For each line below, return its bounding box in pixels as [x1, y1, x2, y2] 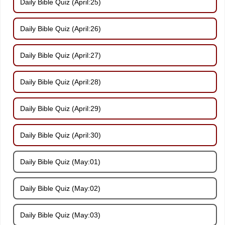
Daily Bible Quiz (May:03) [20, 210, 100, 219]
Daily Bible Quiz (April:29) [20, 104, 101, 113]
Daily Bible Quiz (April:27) [20, 51, 101, 59]
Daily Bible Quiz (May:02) [20, 184, 100, 192]
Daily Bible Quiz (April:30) [20, 131, 101, 139]
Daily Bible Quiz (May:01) [20, 157, 100, 166]
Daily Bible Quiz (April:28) [20, 77, 101, 86]
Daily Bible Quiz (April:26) [20, 24, 101, 33]
